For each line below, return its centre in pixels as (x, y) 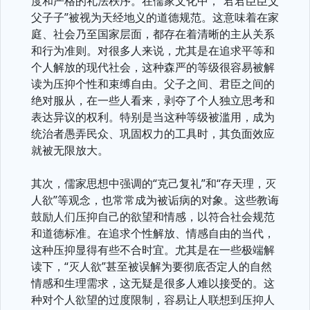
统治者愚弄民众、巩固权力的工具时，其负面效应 (153, 134)
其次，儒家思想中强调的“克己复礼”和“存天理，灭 (154, 183)
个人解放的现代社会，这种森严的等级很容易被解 (153, 67)
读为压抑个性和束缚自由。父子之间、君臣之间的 (153, 84)
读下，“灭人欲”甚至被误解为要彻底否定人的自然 (152, 266)
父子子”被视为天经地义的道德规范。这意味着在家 (155, 17)
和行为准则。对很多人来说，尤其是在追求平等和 (153, 51)
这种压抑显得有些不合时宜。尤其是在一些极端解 (153, 250)
